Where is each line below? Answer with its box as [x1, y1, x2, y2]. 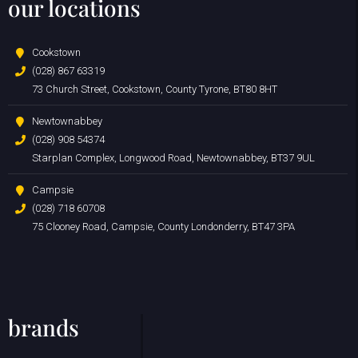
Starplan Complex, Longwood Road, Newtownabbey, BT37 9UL [32, 151, 315, 164]
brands [8, 312, 79, 342]
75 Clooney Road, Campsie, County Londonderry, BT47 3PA [32, 220, 295, 233]
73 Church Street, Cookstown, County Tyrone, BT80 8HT [32, 82, 277, 95]
